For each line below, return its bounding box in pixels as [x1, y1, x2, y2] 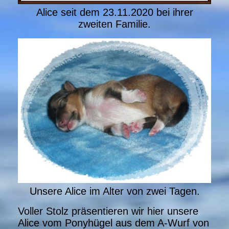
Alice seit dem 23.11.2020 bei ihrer [36, 6, 193, 18]
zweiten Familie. [78, 18, 151, 30]
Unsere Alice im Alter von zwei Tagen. [29, 186, 200, 197]
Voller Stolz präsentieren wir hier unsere [18, 205, 198, 217]
